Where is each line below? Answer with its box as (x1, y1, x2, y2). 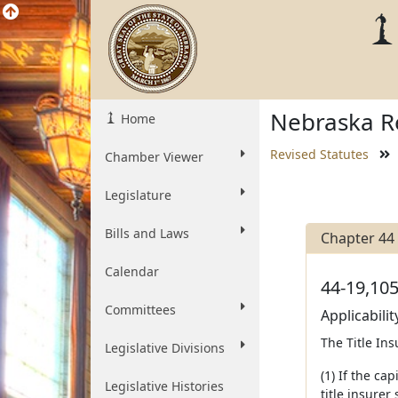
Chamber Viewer (105, 148, 203, 165)
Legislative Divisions (105, 339, 225, 356)
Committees (105, 301, 176, 318)
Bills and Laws (105, 225, 189, 242)
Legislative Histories (105, 378, 224, 394)
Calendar (105, 263, 159, 280)
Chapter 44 (320, 228, 394, 248)
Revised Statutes (270, 146, 369, 163)
